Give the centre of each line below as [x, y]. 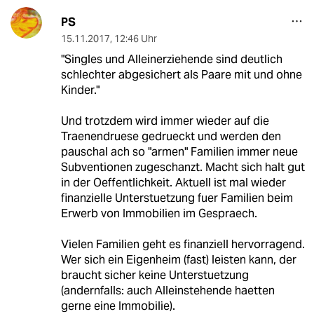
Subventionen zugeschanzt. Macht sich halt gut [183, 167]
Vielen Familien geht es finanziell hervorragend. [183, 244]
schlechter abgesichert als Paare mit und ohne [181, 74]
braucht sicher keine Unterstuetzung [155, 275]
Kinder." [80, 90]
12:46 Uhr [135, 38]
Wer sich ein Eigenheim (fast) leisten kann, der [178, 259]
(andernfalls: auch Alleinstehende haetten [168, 290]
